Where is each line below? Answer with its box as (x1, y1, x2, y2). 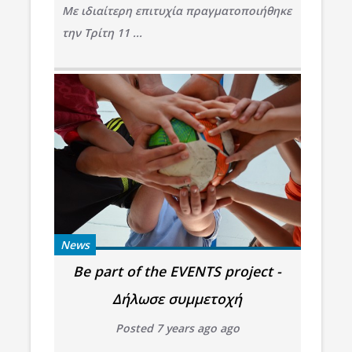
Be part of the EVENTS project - (73, 261, 282, 280)
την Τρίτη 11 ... (61, 24, 142, 40)
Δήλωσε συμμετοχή (112, 288, 243, 308)
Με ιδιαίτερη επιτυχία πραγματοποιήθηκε (61, 2, 291, 18)
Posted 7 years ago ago (115, 320, 240, 335)
